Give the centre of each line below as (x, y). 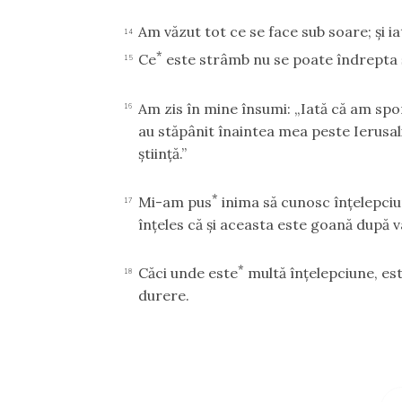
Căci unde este (188, 273)
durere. (164, 296)
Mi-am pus (175, 201)
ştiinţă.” (163, 153)
